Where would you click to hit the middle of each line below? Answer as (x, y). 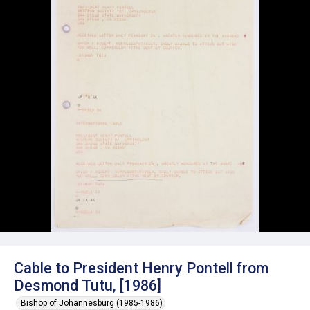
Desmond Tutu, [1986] (88, 285)
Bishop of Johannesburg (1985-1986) (92, 303)
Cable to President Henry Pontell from (141, 268)
